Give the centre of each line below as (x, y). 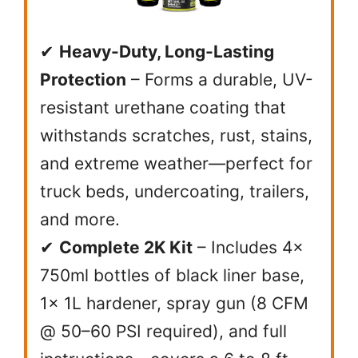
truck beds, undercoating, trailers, (175, 192)
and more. (80, 220)
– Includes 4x (248, 248)
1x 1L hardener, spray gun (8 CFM (174, 304)
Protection (83, 80)
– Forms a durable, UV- (220, 80)
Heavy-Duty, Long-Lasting (167, 52)
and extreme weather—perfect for (176, 164)
